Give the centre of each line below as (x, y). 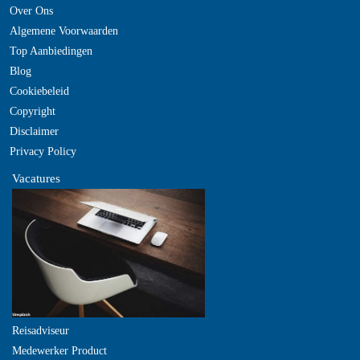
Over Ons (31, 11)
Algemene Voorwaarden (64, 31)
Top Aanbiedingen (51, 51)
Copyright (33, 111)
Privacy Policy (43, 151)
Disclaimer (34, 131)
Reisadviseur (41, 331)
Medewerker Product (59, 351)
